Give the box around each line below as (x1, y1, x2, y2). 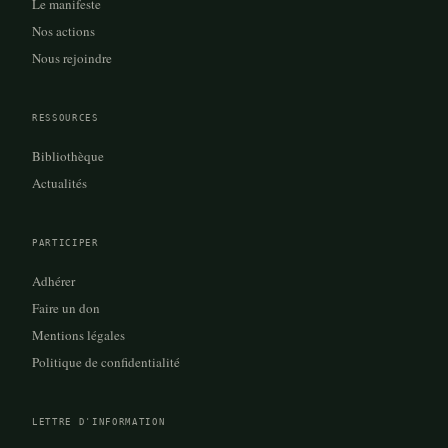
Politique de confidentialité (32, 353, 180, 372)
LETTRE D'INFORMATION (32, 416, 166, 428)
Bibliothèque (32, 147, 104, 166)
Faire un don (32, 299, 100, 318)
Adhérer (32, 272, 75, 291)
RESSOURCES (32, 112, 99, 124)
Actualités (32, 174, 87, 193)
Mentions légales (32, 326, 125, 345)
